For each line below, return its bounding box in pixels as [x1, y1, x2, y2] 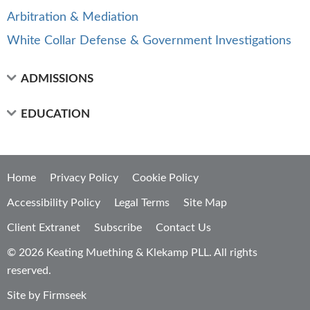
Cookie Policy [132, 172, 199, 183]
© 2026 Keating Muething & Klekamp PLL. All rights [7, 247, 257, 258]
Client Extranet [7, 222, 80, 233]
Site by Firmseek [7, 290, 86, 301]
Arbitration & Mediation [7, 11, 138, 24]
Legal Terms [114, 197, 170, 208]
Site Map [183, 197, 227, 208]
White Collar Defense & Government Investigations [7, 35, 291, 47]
